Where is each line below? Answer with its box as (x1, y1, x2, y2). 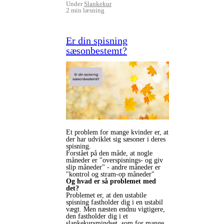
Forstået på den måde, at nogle (66, 149, 152, 157)
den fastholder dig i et (66, 212, 128, 220)
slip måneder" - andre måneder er (66, 163, 160, 171)
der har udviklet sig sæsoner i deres (66, 135, 165, 143)
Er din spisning (66, 34, 127, 46)
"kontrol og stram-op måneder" (66, 170, 154, 178)
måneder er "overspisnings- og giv (66, 156, 163, 164)
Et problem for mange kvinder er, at (66, 128, 168, 136)
